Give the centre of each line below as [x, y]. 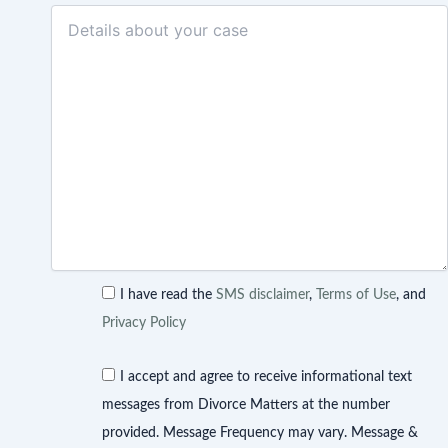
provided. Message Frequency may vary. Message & [260, 432]
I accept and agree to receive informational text [266, 376]
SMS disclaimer [262, 295]
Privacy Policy [144, 323]
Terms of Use [356, 295]
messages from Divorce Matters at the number [246, 404]
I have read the [168, 295]
